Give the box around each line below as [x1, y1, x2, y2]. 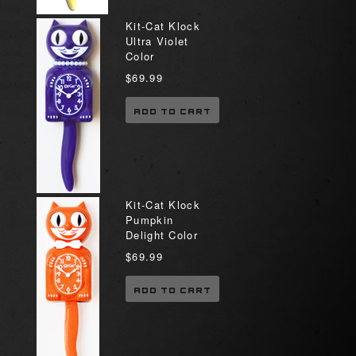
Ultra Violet [126, 33, 189, 48]
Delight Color [126, 227, 198, 242]
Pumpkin [126, 212, 174, 227]
